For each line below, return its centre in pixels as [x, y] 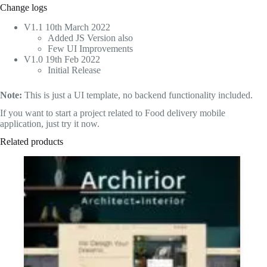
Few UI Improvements [90, 48]
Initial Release [74, 70]
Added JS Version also [90, 38]
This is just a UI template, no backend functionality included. [137, 95]
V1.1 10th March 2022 [67, 27]
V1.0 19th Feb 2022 [62, 59]
